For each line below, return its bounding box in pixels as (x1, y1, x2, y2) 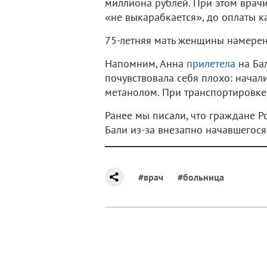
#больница (178, 171, 224, 183)
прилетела (187, 57, 235, 70)
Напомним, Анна (105, 57, 187, 70)
